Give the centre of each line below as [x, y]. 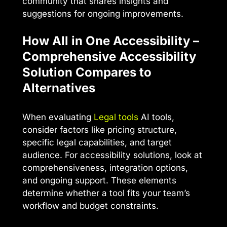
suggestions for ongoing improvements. [103, 13]
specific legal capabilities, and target [97, 143]
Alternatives [59, 88]
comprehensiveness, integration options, [105, 168]
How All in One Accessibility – [111, 41]
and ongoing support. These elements [99, 181]
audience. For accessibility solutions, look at [112, 155]
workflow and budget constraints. [90, 206]
